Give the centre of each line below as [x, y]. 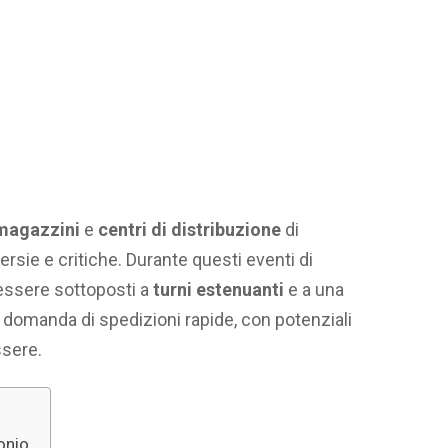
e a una [314, 289]
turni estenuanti [218, 289]
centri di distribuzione [189, 229]
